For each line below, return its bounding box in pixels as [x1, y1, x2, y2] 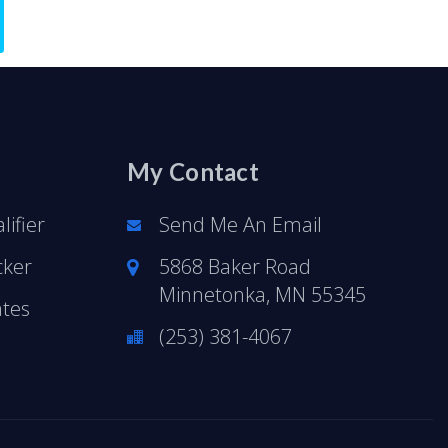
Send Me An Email [159, 211, 322, 238]
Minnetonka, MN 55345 [159, 281, 366, 308]
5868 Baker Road [159, 253, 311, 280]
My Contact [127, 157, 259, 186]
